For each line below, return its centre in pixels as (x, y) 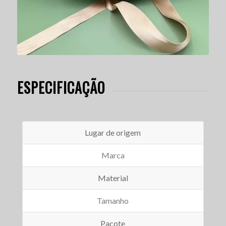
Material (113, 178)
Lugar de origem (113, 133)
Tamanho (113, 201)
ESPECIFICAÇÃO (61, 87)
